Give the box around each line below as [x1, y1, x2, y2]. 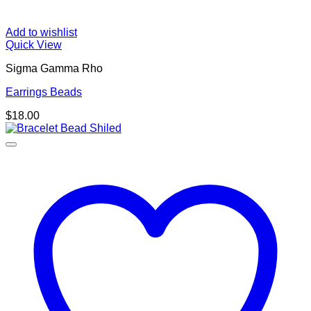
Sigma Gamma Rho [6, 62, 103, 75]
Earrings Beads [6, 86, 82, 99]
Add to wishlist [6, 26, 77, 39]
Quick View [6, 39, 62, 51]
